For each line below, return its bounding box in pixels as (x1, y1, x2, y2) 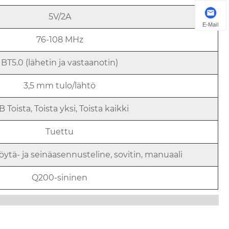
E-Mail (202, 21, 219, 28)
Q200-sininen (32, 172, 88, 182)
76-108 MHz (36, 34, 83, 44)
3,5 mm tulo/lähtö (24, 80, 96, 90)
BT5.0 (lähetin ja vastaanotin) (1, 57, 119, 67)
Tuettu (45, 126, 74, 136)
